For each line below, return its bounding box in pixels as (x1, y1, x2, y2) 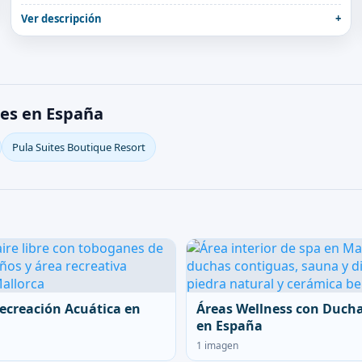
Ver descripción (21, 11, 103, 26)
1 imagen (196, 339, 238, 352)
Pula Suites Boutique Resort (12, 140, 145, 154)
